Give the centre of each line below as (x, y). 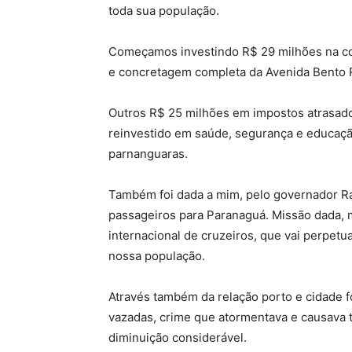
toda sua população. (164, 10)
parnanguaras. (148, 153)
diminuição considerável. (178, 337)
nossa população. (157, 255)
